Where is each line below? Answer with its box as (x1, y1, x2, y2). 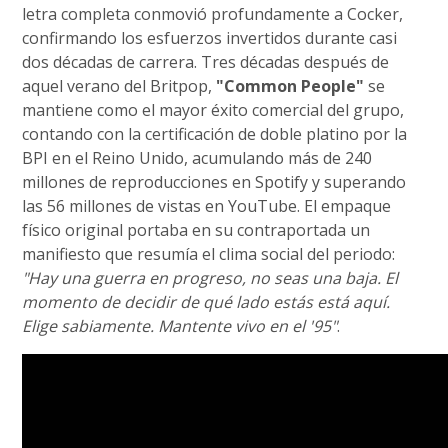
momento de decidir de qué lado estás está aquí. (22, 290, 391, 313)
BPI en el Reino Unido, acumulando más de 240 (22, 146, 373, 169)
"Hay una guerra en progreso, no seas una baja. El (22, 266, 399, 289)
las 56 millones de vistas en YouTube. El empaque (22, 194, 392, 217)
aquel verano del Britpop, (22, 74, 217, 97)
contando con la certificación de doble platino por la (22, 122, 408, 145)
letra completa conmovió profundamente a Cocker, (22, 2, 404, 25)
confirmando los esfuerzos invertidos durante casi (22, 26, 398, 49)
